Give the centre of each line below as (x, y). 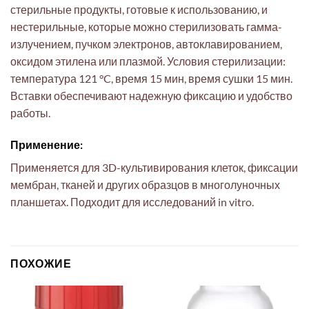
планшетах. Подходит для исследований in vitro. (132, 201)
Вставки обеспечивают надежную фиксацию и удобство (151, 96)
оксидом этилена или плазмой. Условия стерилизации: (148, 61)
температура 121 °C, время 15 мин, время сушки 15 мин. (151, 79)
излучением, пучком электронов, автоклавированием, (146, 44)
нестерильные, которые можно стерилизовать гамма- (146, 27)
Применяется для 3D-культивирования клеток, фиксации (154, 167)
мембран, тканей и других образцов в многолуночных (145, 184)
